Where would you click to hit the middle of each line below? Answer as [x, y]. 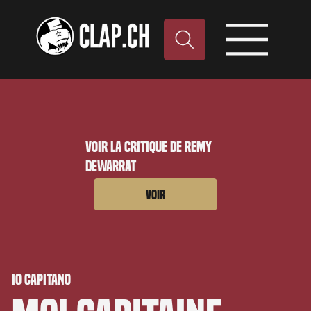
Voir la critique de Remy [149, 148]
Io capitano [42, 279]
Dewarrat [111, 167]
